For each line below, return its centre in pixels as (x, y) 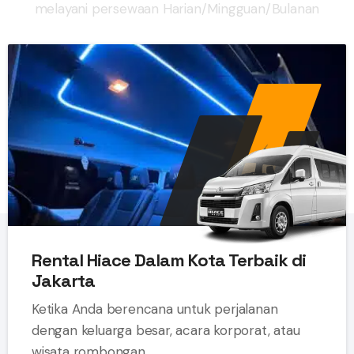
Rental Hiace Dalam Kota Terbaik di (169, 260)
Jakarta (63, 281)
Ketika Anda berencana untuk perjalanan (155, 309)
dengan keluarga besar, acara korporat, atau (166, 331)
